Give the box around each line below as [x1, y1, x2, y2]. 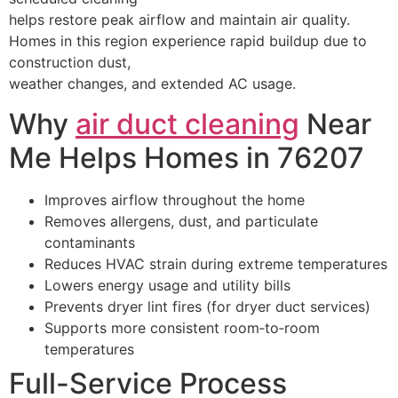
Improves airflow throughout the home [44, 190, 305, 209]
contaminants [44, 233, 135, 251]
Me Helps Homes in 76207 [9, 139, 364, 175]
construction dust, [9, 53, 131, 72]
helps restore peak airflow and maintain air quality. [9, 11, 350, 29]
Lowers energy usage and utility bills [44, 275, 291, 294]
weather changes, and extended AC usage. [9, 75, 296, 93]
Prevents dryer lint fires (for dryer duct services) [44, 297, 370, 315]
